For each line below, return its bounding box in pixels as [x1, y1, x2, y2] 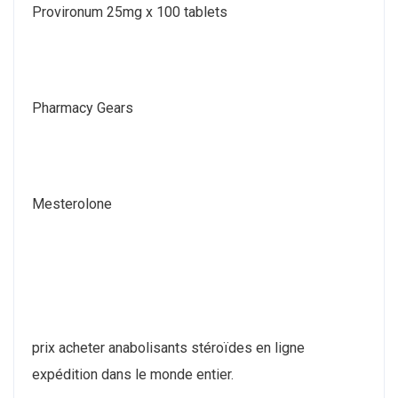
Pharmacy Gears [32, 99, 133, 116]
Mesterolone [32, 195, 112, 212]
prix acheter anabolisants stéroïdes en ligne [32, 338, 305, 356]
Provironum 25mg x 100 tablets [32, 3, 227, 20]
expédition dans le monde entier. [32, 365, 234, 383]
